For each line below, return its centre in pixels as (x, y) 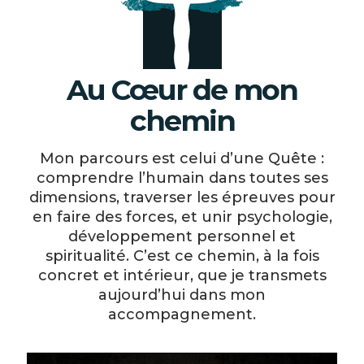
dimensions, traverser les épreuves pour (182, 197)
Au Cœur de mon (182, 90)
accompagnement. (182, 314)
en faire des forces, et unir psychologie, (182, 217)
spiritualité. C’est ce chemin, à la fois (182, 256)
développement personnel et (182, 236)
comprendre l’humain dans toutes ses (182, 178)
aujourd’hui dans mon (182, 295)
